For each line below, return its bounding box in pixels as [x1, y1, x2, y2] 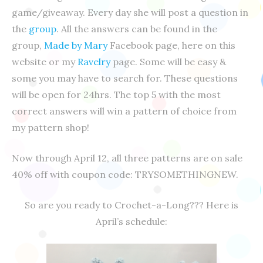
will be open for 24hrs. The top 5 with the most [12, 89, 221, 100]
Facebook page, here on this [107, 39, 235, 51]
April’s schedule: [96, 215, 167, 227]
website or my [12, 56, 77, 68]
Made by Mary [44, 39, 107, 51]
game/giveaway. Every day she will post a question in [12, 6, 248, 18]
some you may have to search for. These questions [12, 72, 238, 84]
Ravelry [77, 56, 110, 68]
